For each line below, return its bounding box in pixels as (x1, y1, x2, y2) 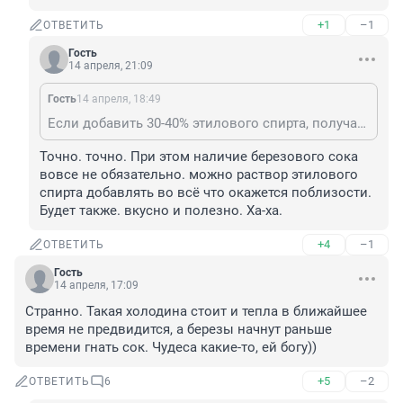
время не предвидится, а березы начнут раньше (25, 321, 332, 338)
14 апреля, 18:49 (76, 93, 161, 106)
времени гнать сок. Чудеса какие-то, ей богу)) (25, 339, 317, 356)
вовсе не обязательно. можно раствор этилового (40, 166, 358, 184)
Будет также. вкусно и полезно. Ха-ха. (40, 202, 282, 219)
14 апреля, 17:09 (54, 279, 139, 292)
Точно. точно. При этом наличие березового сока (40, 148, 358, 166)
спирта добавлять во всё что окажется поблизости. (40, 184, 372, 201)
